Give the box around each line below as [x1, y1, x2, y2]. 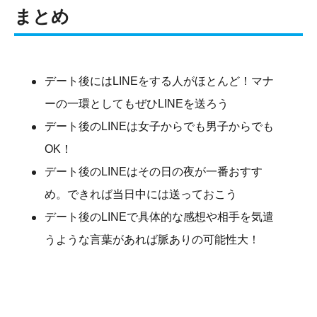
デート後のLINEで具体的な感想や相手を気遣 [45, 211, 274, 224]
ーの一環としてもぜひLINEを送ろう [45, 98, 229, 110]
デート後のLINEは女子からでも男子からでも [45, 120, 274, 133]
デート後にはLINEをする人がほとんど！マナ [45, 75, 274, 88]
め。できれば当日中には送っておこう [45, 188, 237, 201]
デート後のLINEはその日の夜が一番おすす [45, 166, 263, 178]
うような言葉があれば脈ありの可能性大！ [45, 234, 260, 246]
